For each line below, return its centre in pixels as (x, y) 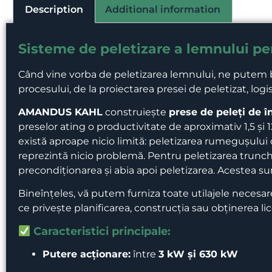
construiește (136, 112)
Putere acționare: (87, 254)
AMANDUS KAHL (60, 112)
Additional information (162, 9)
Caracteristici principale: (101, 231)
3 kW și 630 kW (198, 254)
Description (54, 9)
